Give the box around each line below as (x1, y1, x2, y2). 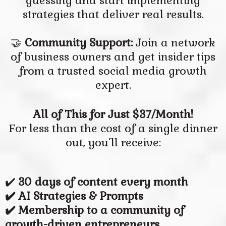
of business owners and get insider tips (11, 49, 215, 64)
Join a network (133, 35, 215, 49)
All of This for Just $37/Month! (33, 107, 193, 121)
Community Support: (22, 35, 133, 49)
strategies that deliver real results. (22, 7, 204, 21)
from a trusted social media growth (19, 64, 207, 78)
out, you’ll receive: (65, 135, 161, 149)
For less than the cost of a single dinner (9, 121, 217, 135)
